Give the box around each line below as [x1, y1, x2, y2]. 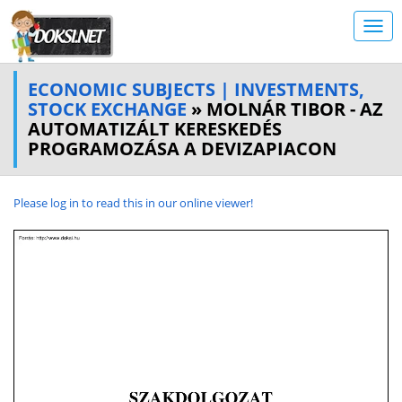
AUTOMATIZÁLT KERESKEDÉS [28, 117, 282, 141]
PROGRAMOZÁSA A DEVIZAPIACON [28, 136, 336, 161]
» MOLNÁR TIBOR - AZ [187, 97, 383, 121]
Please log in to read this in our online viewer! [13, 195, 253, 211]
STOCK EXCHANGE [28, 97, 187, 121]
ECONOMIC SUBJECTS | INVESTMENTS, [28, 77, 364, 101]
